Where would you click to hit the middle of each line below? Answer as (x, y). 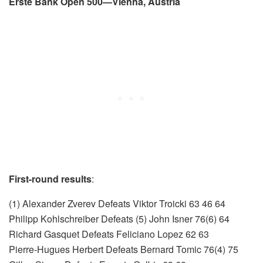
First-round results (50, 178)
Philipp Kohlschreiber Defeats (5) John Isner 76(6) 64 (119, 218)
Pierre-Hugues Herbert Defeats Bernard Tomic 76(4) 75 (124, 249)
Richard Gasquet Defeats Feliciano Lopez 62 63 (109, 234)
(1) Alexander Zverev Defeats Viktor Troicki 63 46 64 (117, 203)
